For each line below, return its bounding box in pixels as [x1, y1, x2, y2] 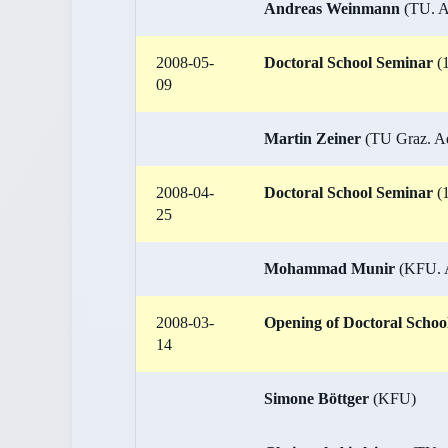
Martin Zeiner [264, 130, 361, 147]
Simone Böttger [264, 390, 369, 407]
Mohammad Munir [264, 260, 395, 277]
